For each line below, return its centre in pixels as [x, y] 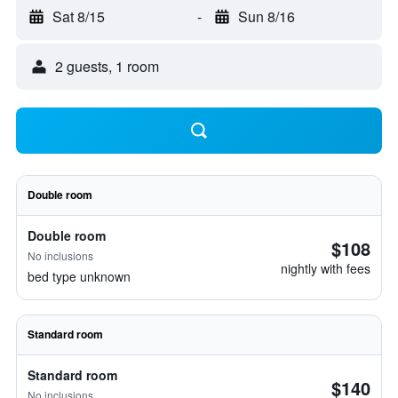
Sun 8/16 [266, 16]
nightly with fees [326, 268]
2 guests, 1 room [107, 66]
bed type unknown [79, 276]
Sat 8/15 [79, 16]
